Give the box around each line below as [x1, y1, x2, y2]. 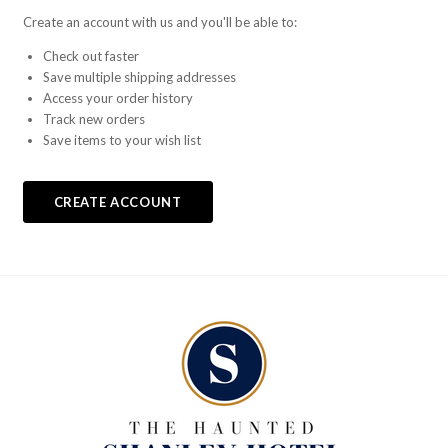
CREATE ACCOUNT [53, 193, 182, 210]
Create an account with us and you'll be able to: [22, 13, 297, 30]
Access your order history [42, 89, 193, 106]
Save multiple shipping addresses [42, 68, 236, 85]
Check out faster [42, 47, 139, 64]
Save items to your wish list [42, 131, 201, 148]
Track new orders [42, 110, 145, 127]
